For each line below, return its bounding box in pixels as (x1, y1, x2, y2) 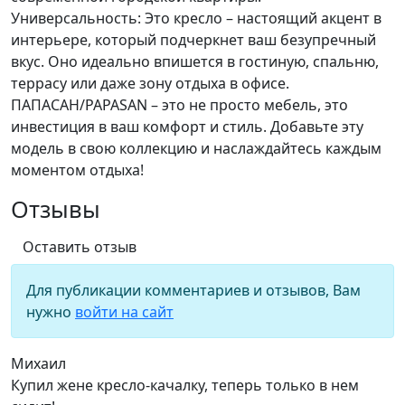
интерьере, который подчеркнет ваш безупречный (11, 30, 376, 51)
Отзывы (11, 193, 100, 225)
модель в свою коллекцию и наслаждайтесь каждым (11, 138, 381, 159)
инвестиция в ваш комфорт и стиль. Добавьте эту (11, 117, 363, 137)
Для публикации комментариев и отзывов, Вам (26, 280, 361, 301)
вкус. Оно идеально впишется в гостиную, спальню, (11, 52, 379, 72)
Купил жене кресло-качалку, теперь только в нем (11, 375, 359, 396)
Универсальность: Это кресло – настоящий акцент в (11, 8, 381, 29)
